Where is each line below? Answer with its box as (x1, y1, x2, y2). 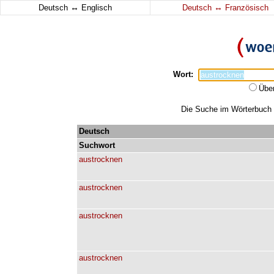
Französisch (222, 3, 268, 12)
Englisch (79, 3, 112, 12)
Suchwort (79, 141, 115, 150)
